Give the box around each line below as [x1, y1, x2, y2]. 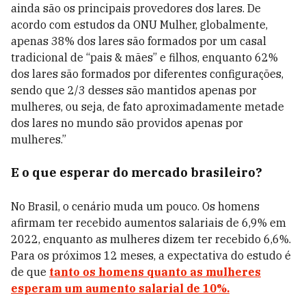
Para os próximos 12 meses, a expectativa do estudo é [11, 249, 291, 262]
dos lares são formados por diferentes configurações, [11, 67, 283, 81]
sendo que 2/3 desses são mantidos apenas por [11, 83, 257, 97]
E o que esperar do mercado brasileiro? [11, 165, 262, 180]
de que [11, 265, 49, 279]
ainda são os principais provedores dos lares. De [11, 1, 261, 15]
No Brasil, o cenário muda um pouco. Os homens [11, 199, 260, 213]
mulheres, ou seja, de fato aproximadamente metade [11, 100, 284, 113]
